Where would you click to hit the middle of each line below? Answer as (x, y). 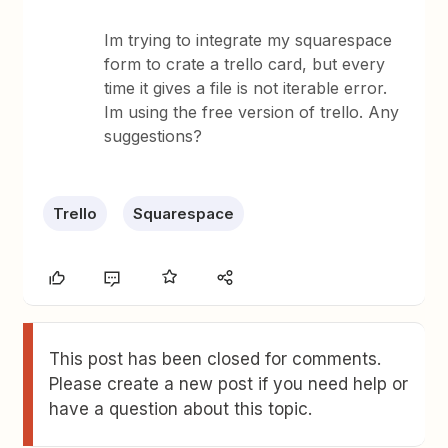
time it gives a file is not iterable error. (246, 88)
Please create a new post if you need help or (229, 384)
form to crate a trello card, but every (245, 64)
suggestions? (153, 136)
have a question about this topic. (181, 409)
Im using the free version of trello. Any (252, 112)
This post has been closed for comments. (215, 359)
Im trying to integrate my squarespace (248, 40)
